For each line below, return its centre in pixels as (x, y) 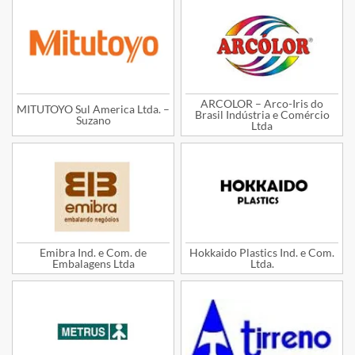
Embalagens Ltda (93, 263)
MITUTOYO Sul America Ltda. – (93, 109)
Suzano (93, 120)
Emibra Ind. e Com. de (93, 252)
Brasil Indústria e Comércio (262, 115)
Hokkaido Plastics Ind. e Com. (262, 252)
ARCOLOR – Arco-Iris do (262, 104)
